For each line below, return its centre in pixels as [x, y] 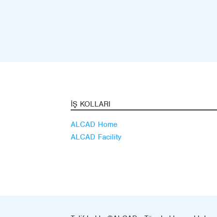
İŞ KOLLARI [91, 104]
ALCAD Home [94, 124]
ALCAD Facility [96, 137]
